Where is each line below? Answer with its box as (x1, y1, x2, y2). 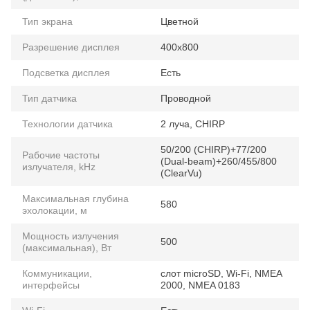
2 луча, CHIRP (161, 118, 225, 129)
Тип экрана (22, 15, 73, 27)
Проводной (161, 92, 211, 104)
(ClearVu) (161, 167, 202, 179)
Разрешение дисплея (22, 41, 120, 53)
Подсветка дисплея (22, 66, 110, 78)
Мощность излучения (22, 230, 119, 241)
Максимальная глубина (22, 192, 129, 204)
